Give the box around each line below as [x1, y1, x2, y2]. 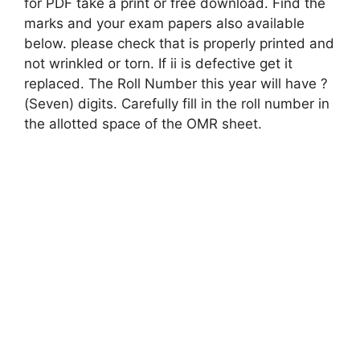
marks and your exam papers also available [24, 15, 305, 32]
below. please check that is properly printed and [24, 35, 334, 52]
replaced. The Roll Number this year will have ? [24, 76, 328, 92]
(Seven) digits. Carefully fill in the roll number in [24, 96, 329, 112]
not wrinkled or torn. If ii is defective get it [24, 55, 292, 72]
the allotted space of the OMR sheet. [24, 116, 262, 133]
